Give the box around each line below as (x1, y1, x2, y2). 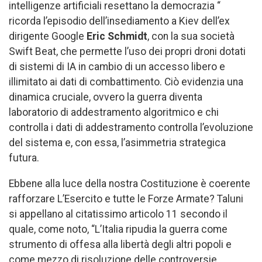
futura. (9, 151, 39, 164)
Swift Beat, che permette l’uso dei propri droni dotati (9, 45, 246, 57)
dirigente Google (9, 30, 87, 42)
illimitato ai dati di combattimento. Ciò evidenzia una (9, 75, 243, 88)
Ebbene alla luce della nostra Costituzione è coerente (9, 177, 250, 189)
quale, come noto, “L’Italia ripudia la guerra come (9, 223, 227, 235)
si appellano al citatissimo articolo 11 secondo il (9, 208, 227, 220)
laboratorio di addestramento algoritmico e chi (9, 106, 219, 118)
